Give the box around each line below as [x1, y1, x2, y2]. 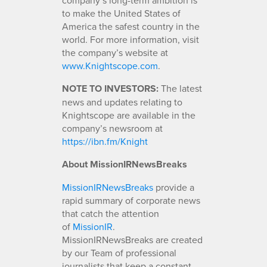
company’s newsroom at [62, 121, 163, 135]
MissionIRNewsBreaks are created [62, 232, 203, 246]
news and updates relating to [62, 95, 182, 108]
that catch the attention [62, 206, 159, 220]
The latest [159, 81, 202, 95]
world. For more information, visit [62, 32, 199, 46]
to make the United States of [62, 6, 181, 20]
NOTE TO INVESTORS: [62, 81, 159, 95]
